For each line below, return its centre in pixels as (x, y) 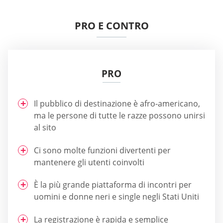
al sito (45, 128)
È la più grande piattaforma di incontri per (113, 185)
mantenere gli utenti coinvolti (89, 162)
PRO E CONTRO (111, 26)
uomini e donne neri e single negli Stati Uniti (116, 197)
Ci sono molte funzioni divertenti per (102, 150)
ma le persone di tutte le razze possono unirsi (119, 116)
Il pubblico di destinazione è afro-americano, (117, 104)
